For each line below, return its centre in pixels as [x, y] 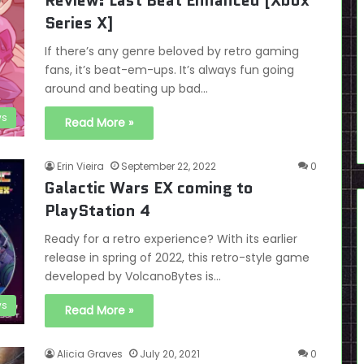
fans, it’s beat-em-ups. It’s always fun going [169, 70]
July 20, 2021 [170, 354]
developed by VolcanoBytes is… [133, 276]
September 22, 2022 [169, 166]
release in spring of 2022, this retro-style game [177, 258]
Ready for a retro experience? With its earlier [171, 239]
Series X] [79, 23]
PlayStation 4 [97, 210]
